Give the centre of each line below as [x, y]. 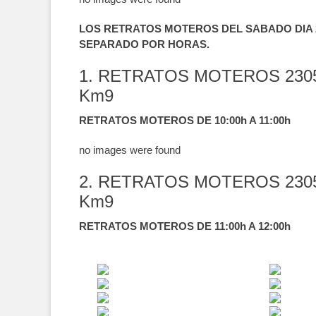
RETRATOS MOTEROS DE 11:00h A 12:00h [185, 226]
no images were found [130, 150]
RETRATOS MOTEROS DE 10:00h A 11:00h [185, 120]
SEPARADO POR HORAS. [144, 44]
